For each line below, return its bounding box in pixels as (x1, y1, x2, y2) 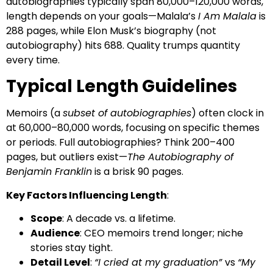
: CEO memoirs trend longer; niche (80, 226, 243, 241)
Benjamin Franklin (6, 165, 92, 179)
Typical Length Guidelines (6, 74, 237, 99)
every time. (6, 52, 60, 67)
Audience (30, 226, 80, 241)
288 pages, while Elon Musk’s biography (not (6, 23, 216, 38)
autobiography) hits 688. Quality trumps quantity (6, 38, 240, 52)
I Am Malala (198, 9, 257, 23)
